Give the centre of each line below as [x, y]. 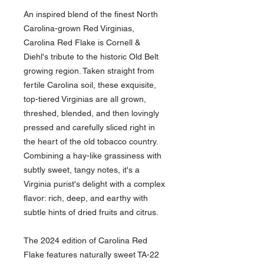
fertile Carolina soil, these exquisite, [90, 85]
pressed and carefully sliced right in [89, 128]
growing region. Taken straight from [89, 71]
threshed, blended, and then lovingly [91, 113]
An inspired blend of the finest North [91, 14]
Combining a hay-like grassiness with [93, 156]
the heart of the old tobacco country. [91, 142]
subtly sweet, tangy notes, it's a [82, 170]
